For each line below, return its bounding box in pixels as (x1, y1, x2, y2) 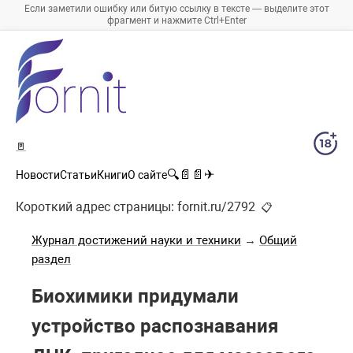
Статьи (60, 169, 97, 182)
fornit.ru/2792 (177, 199, 255, 215)
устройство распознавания (32, 314, 278, 337)
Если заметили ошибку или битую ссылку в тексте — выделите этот (24, 3, 329, 15)
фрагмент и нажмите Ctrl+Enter (106, 15, 247, 27)
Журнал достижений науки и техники (32, 233, 241, 248)
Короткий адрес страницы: (16, 199, 177, 215)
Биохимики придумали (32, 284, 239, 307)
